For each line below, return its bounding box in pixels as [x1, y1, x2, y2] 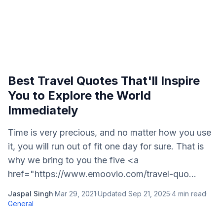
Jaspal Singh [8, 189, 53, 198]
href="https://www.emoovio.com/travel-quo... [8, 169, 196, 179]
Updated [98, 189, 128, 198]
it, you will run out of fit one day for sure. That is [8, 141, 204, 151]
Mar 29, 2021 [55, 189, 96, 198]
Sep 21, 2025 [128, 189, 170, 198]
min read [176, 189, 206, 198]
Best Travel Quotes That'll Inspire [8, 74, 200, 88]
